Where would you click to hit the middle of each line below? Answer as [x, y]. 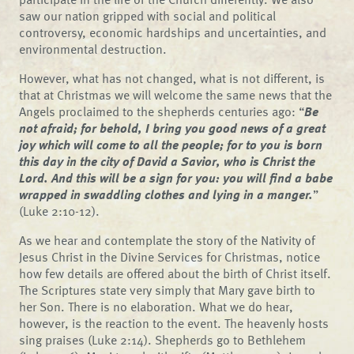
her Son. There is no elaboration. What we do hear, [156, 306]
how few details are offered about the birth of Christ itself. [175, 273]
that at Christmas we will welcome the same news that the [176, 94]
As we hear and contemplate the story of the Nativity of [168, 240]
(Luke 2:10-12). [60, 211]
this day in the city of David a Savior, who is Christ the [168, 161]
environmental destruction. [93, 49]
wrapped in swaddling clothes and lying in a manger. [166, 194]
